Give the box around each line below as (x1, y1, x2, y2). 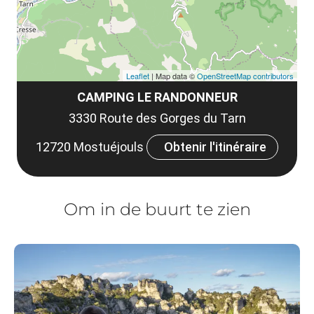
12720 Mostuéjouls (36, 139, 146, 154)
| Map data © (149, 70, 197, 81)
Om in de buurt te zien (63, 199, 251, 219)
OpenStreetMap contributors (197, 70, 294, 81)
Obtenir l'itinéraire (164, 139, 266, 154)
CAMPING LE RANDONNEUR (76, 90, 238, 104)
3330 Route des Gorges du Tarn (68, 111, 246, 125)
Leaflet (126, 70, 149, 81)
